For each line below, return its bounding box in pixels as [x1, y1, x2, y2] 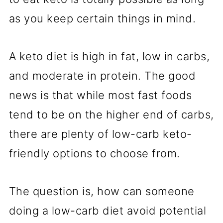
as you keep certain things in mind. [8, 12, 196, 25]
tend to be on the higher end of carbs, [8, 108, 214, 121]
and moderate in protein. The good [8, 69, 196, 83]
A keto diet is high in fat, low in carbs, [8, 50, 210, 63]
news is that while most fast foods [8, 89, 192, 102]
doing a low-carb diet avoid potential [8, 204, 207, 218]
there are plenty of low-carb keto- [8, 127, 192, 141]
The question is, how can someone [8, 185, 195, 198]
